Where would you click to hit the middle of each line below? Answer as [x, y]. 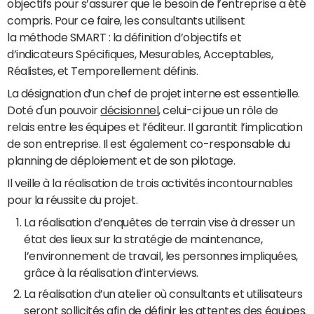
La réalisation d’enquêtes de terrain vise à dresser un [159, 222]
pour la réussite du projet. [73, 200]
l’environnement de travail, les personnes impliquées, [161, 256]
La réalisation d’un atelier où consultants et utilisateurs [163, 294]
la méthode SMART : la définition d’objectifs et [124, 37]
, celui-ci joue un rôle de [218, 110]
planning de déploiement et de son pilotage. [122, 161]
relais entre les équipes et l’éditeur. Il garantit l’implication [155, 127]
